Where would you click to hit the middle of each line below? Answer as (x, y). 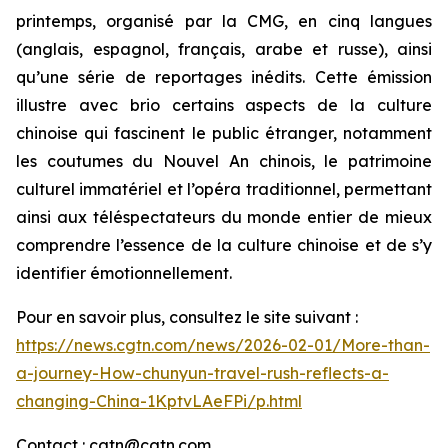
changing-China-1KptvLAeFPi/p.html (159, 401)
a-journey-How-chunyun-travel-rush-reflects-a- (202, 373)
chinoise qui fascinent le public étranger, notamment (224, 133)
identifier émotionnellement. (124, 273)
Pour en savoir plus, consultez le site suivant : (189, 317)
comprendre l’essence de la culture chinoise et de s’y (224, 245)
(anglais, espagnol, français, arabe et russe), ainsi (224, 49)
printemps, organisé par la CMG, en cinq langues (224, 21)
